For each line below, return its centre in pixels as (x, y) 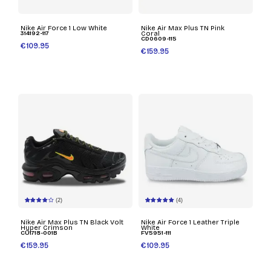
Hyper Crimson (47, 228)
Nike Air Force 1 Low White (64, 28)
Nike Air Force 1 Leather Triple (190, 223)
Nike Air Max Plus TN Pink (183, 28)
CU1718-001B (39, 233)
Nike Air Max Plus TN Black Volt (72, 223)
